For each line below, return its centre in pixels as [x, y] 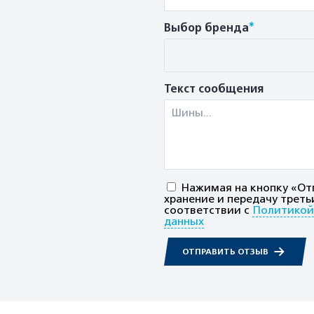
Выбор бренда [206, 28]
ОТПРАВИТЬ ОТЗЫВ [226, 252]
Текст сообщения [214, 89]
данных [184, 221]
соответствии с [208, 210]
